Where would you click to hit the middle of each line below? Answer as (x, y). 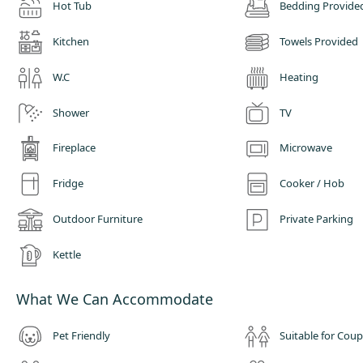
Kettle (67, 254)
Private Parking (316, 218)
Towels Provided (319, 41)
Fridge (68, 184)
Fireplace (74, 148)
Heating (299, 77)
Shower (71, 112)
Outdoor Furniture (98, 218)
